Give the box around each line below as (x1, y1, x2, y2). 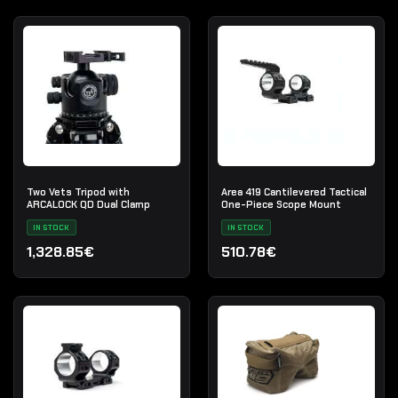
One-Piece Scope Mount (220, 197, 341, 211)
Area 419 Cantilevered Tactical (220, 185, 367, 198)
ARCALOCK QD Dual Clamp (26, 197, 150, 211)
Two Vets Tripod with (26, 185, 130, 198)
